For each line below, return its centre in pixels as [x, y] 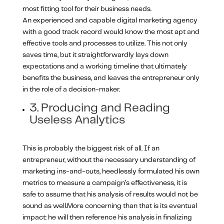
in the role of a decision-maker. [71, 89]
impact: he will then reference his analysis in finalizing [107, 217]
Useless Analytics [77, 120]
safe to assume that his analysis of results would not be [110, 194]
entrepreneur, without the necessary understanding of [109, 160]
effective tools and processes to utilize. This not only [105, 43]
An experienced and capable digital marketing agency [110, 20]
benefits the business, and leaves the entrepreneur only [111, 78]
